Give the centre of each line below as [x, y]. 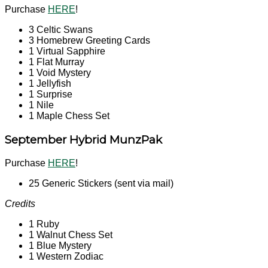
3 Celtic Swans [61, 30]
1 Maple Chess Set [69, 116]
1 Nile [41, 105]
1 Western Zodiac [66, 256]
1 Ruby [44, 224]
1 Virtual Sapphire [67, 51]
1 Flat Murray [57, 62]
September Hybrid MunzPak [83, 139]
